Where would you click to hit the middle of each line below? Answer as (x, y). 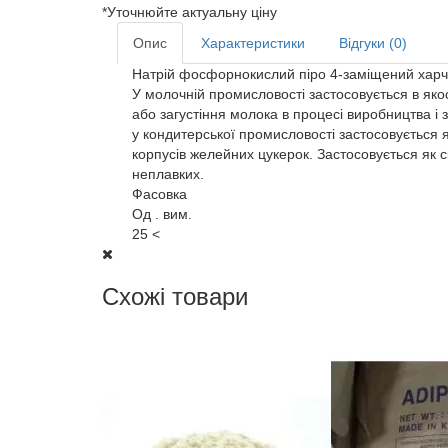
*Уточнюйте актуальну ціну (189, 12)
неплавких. (168, 174)
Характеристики (253, 43)
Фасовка (159, 194)
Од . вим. (162, 214)
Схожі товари (175, 296)
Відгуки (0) (373, 43)
